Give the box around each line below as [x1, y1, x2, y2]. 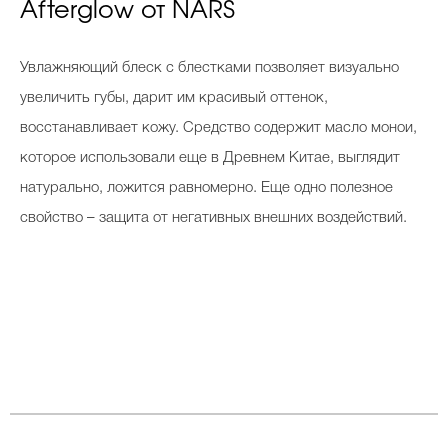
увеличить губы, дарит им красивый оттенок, [20, 91, 328, 105]
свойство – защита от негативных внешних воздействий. [20, 211, 407, 225]
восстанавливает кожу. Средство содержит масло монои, [20, 121, 417, 135]
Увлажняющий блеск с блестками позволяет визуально [20, 61, 399, 75]
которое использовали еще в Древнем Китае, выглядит [20, 151, 400, 165]
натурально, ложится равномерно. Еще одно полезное [20, 181, 393, 195]
